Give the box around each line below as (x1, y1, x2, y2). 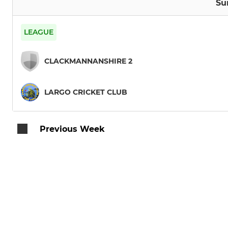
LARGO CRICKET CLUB (44, 87, 127, 97)
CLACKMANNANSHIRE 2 (44, 56, 132, 66)
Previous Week (40, 124, 105, 134)
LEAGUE (24, 27, 53, 37)
